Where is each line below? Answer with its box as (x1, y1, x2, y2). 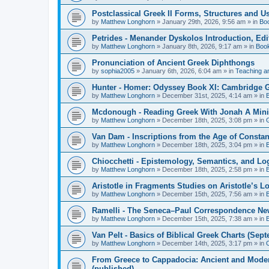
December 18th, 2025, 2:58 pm (162, 166, 252, 173)
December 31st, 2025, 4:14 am (162, 92, 252, 99)
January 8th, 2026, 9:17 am (162, 43, 242, 50)
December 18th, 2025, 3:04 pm (162, 141, 252, 148)
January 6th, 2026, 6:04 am (142, 67, 222, 74)
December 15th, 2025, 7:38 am (162, 215, 252, 222)
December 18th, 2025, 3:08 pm (162, 116, 252, 124)
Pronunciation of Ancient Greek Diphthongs (92, 58, 255, 67)
